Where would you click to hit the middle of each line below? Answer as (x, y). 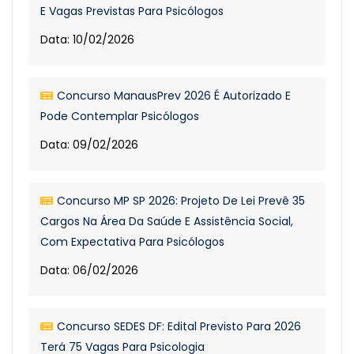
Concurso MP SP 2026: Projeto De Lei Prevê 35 (181, 201)
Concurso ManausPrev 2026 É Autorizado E (174, 96)
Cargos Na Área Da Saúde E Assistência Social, (167, 221)
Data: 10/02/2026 (87, 40)
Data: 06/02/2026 (89, 270)
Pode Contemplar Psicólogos (120, 116)
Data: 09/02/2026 (89, 145)
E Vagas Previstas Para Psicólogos (132, 11)
